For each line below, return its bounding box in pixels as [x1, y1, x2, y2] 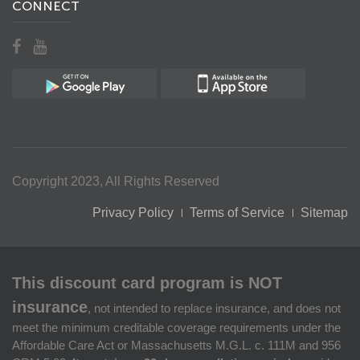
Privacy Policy [92, 206, 174, 220]
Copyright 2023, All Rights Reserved [12, 174, 219, 189]
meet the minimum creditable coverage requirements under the [12, 321, 341, 335]
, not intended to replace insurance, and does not [88, 301, 341, 316]
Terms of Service [190, 206, 284, 220]
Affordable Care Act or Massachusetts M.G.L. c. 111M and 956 [12, 338, 341, 353]
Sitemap [301, 206, 348, 220]
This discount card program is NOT [12, 274, 282, 292]
